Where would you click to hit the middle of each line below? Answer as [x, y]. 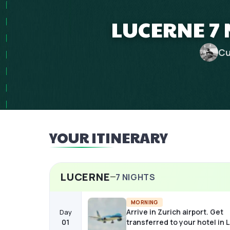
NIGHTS [138, 177]
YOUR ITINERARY [109, 137]
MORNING [145, 202]
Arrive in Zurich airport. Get [175, 212]
